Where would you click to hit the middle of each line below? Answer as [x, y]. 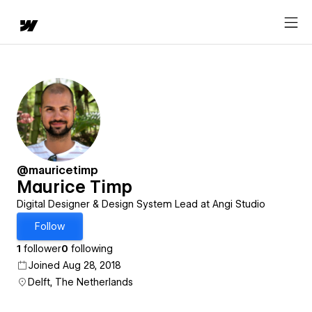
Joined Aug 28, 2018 [75, 265]
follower [41, 249]
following [91, 249]
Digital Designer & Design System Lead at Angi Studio [141, 204]
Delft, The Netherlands [80, 282]
